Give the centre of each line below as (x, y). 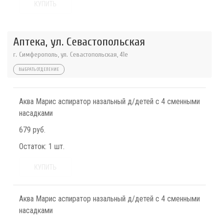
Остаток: (33, 146)
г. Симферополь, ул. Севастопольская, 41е (71, 55)
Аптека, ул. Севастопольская (79, 42)
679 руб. (32, 130)
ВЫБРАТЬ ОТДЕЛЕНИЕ (39, 69)
